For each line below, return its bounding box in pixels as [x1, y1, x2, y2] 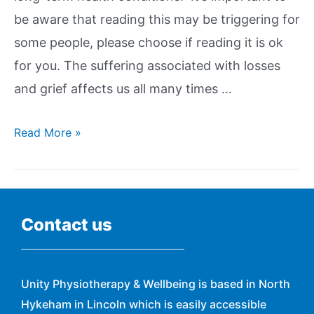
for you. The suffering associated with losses [14, 58, 280, 74]
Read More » [14, 125, 81, 140]
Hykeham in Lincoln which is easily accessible [21, 296, 266, 311]
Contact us [21, 214, 112, 235]
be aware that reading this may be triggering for [14, 12, 300, 27]
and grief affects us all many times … [14, 81, 232, 97]
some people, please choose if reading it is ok [14, 35, 283, 50]
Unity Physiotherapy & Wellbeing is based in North [21, 276, 290, 291]
